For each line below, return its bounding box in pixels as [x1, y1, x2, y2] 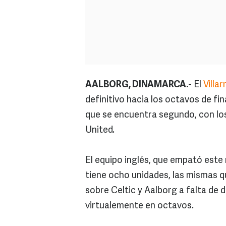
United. [85, 126, 115, 135]
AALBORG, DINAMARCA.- [85, 80, 192, 90]
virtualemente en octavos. [85, 201, 194, 211]
